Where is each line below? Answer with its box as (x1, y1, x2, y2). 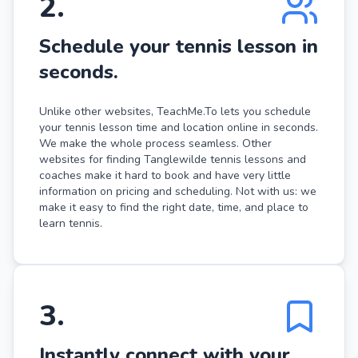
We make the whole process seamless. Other (39, 135, 272, 151)
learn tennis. (39, 215, 102, 231)
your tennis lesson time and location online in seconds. (39, 119, 318, 135)
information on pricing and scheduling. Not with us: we (39, 183, 316, 199)
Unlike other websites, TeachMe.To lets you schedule (39, 103, 311, 119)
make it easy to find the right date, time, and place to (39, 199, 308, 215)
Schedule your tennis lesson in (39, 33, 318, 59)
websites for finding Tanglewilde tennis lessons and (39, 151, 306, 167)
